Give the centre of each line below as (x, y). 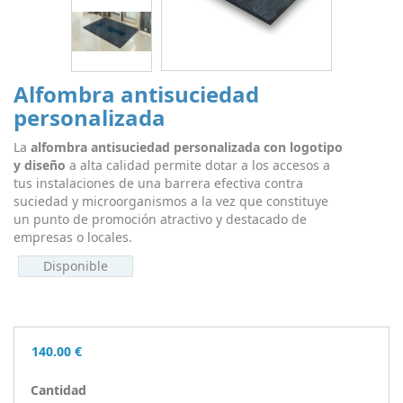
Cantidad (58, 390)
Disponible (76, 266)
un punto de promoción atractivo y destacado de (160, 219)
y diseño (40, 165)
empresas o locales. (75, 237)
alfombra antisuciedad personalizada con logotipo (187, 147)
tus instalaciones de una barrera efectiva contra (158, 183)
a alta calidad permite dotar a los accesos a (198, 165)
